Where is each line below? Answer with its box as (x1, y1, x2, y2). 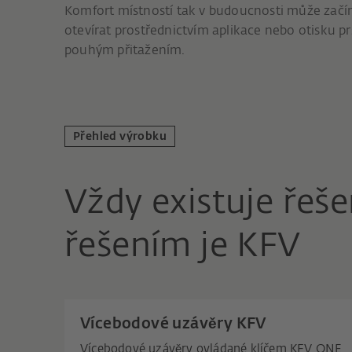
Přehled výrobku (73, 131, 167, 142)
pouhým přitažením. (64, 45, 185, 57)
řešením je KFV (64, 229, 301, 263)
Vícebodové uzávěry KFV (80, 317, 266, 332)
